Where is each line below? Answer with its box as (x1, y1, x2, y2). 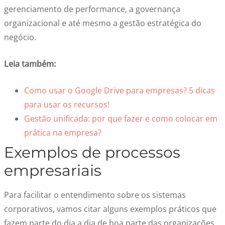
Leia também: (4, 58, 56, 69)
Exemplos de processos (4, 143, 180, 162)
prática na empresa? (24, 127, 101, 138)
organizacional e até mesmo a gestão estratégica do (4, 18, 201, 29)
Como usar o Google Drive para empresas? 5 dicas (24, 85, 215, 96)
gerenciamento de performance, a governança (4, 4, 180, 15)
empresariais (4, 161, 101, 180)
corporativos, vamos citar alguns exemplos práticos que (4, 203, 216, 214)
